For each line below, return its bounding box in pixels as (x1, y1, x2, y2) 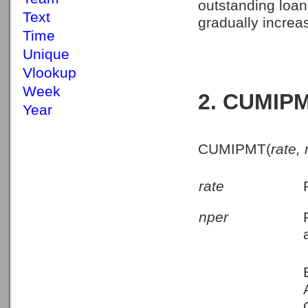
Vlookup (23, 65, 76, 81)
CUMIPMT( (198, 141, 271, 158)
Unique (23, 46, 69, 63)
